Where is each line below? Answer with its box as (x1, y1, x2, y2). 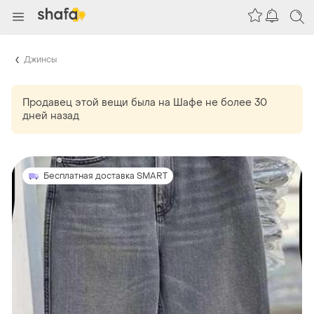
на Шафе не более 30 (158, 95, 267, 109)
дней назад (22, 109, 79, 123)
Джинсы (24, 53, 57, 65)
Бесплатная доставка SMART (43, 170, 168, 182)
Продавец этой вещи (22, 95, 128, 109)
